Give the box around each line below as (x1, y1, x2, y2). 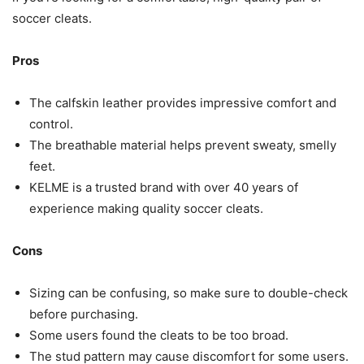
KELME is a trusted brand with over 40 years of (29, 180, 298, 196)
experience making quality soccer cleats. (29, 201, 263, 217)
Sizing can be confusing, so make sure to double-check (29, 285, 348, 301)
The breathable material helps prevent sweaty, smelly (29, 137, 336, 154)
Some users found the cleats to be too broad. (29, 327, 288, 344)
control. (29, 116, 73, 132)
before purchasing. (29, 306, 138, 323)
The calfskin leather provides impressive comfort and (29, 95, 336, 111)
